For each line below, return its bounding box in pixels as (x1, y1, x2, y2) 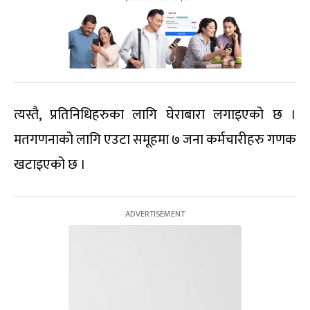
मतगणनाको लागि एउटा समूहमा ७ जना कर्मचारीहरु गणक (14, 127, 296, 152)
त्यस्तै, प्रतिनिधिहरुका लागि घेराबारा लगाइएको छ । (14, 102, 296, 127)
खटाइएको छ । (14, 152, 86, 176)
